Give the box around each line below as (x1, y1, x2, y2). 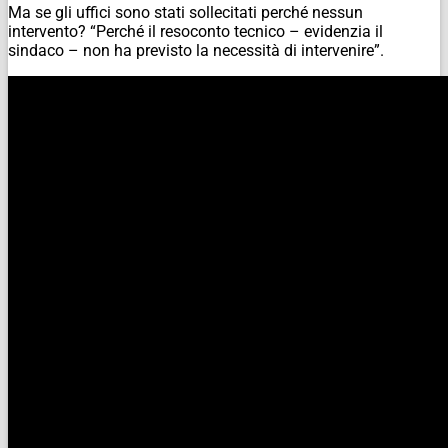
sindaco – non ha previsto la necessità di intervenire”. (8, 41, 384, 61)
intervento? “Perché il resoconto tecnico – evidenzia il (8, 22, 383, 42)
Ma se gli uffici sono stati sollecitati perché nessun (8, 3, 363, 23)
